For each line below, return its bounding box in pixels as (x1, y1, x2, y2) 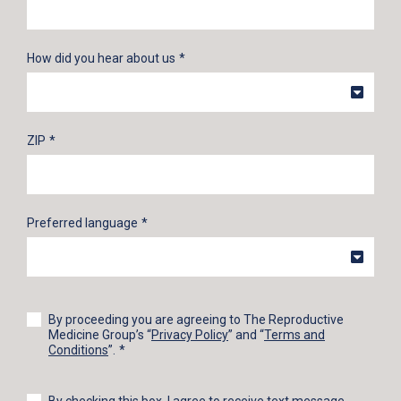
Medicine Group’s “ (48, 328, 151, 342)
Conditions (48, 343, 108, 357)
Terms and (264, 328, 325, 342)
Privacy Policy (151, 328, 228, 342)
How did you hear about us (27, 51, 175, 65)
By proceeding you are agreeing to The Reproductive (48, 312, 344, 327)
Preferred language (27, 216, 138, 230)
